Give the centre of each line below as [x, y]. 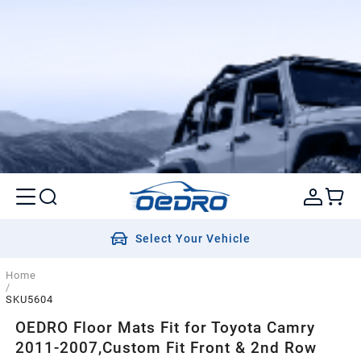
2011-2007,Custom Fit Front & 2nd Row [166, 347]
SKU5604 [29, 300]
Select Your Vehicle [193, 239]
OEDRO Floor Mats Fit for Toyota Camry [166, 327]
